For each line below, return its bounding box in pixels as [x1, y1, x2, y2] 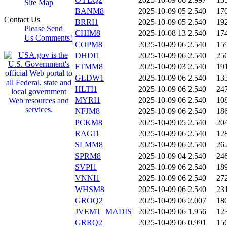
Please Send [24, 24, 63, 33]
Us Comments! [24, 33, 72, 42]
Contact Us [4, 15, 40, 24]
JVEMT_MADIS [75, 207, 132, 216]
